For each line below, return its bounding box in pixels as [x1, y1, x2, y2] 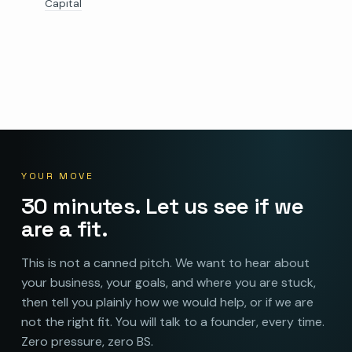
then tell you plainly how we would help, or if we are [20, 293, 313, 310]
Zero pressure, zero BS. [20, 332, 153, 350]
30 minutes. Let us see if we [20, 191, 304, 220]
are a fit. [20, 214, 108, 243]
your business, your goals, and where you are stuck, [20, 273, 316, 291]
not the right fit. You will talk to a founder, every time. [20, 313, 324, 330]
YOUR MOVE [20, 169, 94, 182]
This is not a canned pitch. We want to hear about [20, 254, 310, 271]
